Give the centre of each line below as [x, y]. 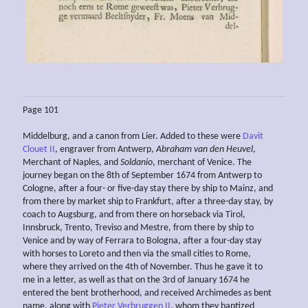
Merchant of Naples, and [71, 162]
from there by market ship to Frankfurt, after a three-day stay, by [148, 201]
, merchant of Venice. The [202, 162]
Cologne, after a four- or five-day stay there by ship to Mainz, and [148, 188]
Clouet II [39, 149]
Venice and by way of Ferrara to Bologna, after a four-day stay [142, 241]
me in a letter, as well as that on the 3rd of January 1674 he [136, 280]
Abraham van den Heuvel [205, 149]
